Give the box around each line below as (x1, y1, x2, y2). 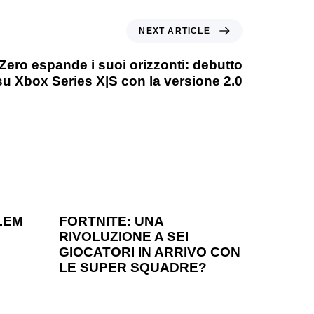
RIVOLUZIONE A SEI (58, 229, 189, 245)
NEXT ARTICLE (139, 26, 210, 36)
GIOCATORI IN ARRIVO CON (58, 245, 240, 260)
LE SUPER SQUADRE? (58, 260, 207, 275)
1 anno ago (69, 180, 115, 191)
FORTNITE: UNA (58, 214, 163, 229)
